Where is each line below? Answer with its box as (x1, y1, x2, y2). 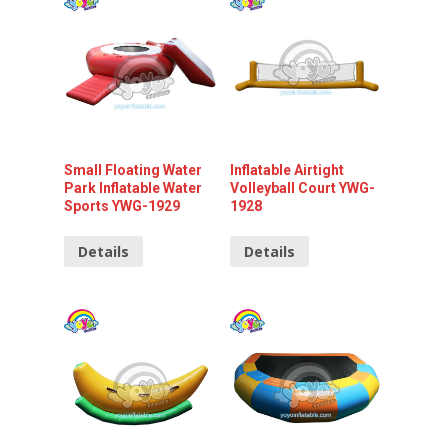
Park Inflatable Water (64, 180, 202, 197)
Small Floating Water (64, 162, 202, 179)
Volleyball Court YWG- (230, 180, 376, 197)
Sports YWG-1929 (64, 198, 180, 215)
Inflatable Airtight (230, 162, 345, 179)
